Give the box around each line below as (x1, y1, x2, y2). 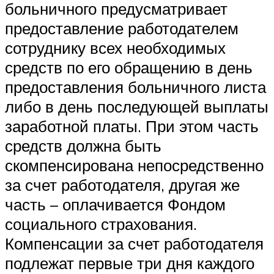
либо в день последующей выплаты (5, 96, 268, 116)
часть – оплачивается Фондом (5, 194, 226, 214)
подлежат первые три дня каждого (5, 253, 254, 273)
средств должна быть (5, 135, 161, 155)
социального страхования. (5, 213, 197, 234)
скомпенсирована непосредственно (5, 155, 264, 175)
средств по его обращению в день (5, 57, 253, 77)
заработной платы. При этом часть (5, 116, 259, 136)
